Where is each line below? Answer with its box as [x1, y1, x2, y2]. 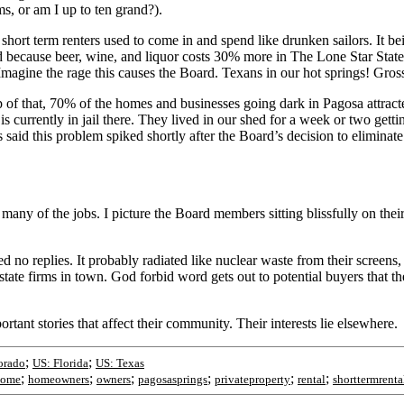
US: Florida [32, 356, 88, 370]
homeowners [28, 372, 89, 386]
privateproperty [215, 372, 290, 386]
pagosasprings [138, 372, 207, 386]
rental [298, 372, 326, 386]
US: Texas [96, 356, 144, 370]
